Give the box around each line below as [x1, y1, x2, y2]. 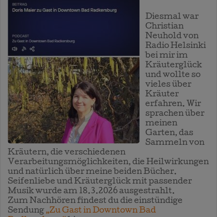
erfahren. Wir [145, 100, 201, 108]
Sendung [8, 206, 46, 215]
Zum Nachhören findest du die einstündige [8, 197, 183, 205]
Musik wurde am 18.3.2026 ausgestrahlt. [8, 187, 175, 196]
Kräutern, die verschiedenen [8, 148, 125, 157]
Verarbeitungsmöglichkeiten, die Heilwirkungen [8, 158, 209, 167]
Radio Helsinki [145, 42, 206, 50]
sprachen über [145, 109, 204, 118]
